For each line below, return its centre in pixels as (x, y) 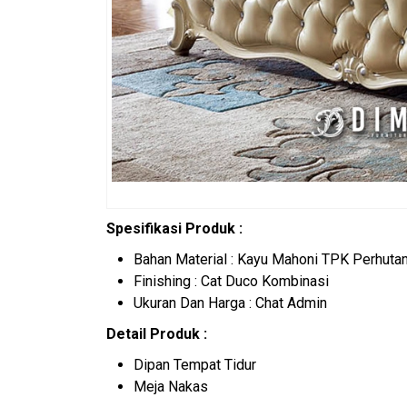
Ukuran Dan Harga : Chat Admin (230, 303)
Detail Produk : (157, 334)
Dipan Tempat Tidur (195, 365)
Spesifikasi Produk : (174, 229)
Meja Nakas (171, 387)
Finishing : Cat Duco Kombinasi (231, 282)
